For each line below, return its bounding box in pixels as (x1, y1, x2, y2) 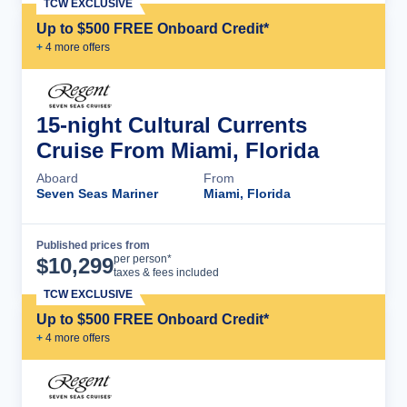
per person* (114, 253, 172, 265)
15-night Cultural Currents (36, 113, 307, 137)
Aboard (36, 171, 78, 185)
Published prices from (36, 239, 150, 252)
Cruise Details (256, 251, 352, 267)
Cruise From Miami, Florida (36, 138, 319, 163)
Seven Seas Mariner (36, 186, 158, 201)
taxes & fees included (114, 266, 219, 279)
